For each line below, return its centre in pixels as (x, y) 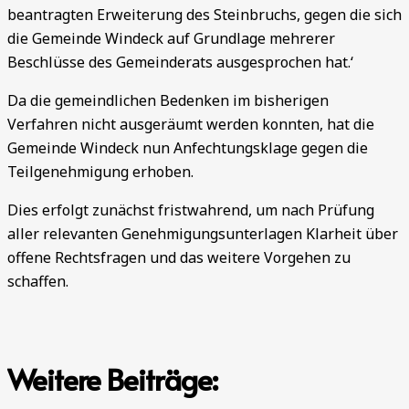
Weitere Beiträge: (112, 379)
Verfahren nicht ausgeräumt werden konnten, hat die (191, 125)
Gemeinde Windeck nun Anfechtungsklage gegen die (188, 148)
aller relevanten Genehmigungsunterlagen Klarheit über (203, 234)
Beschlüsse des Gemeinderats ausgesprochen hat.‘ (180, 63)
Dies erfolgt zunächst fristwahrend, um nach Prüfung (191, 210)
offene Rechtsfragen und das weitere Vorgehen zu (179, 258)
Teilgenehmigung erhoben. (100, 172)
